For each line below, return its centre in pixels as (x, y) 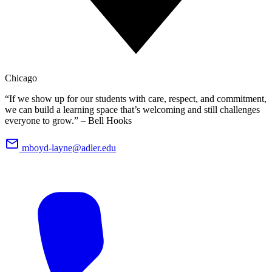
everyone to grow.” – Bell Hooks (68, 120)
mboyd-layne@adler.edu (69, 148)
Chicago (21, 78)
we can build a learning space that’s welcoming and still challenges (132, 109)
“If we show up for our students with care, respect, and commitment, (136, 98)
